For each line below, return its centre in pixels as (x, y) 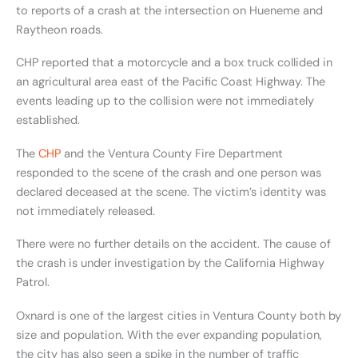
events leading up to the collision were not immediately (165, 101)
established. (48, 121)
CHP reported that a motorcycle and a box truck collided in (174, 63)
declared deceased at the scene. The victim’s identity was (171, 192)
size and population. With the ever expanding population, (169, 335)
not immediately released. (86, 211)
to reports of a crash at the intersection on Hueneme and (169, 10)
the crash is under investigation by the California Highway (170, 264)
